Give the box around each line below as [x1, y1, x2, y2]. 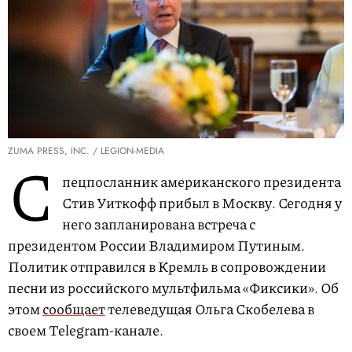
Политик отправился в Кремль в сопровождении [8, 256, 326, 277]
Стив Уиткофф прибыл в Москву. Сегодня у [62, 192, 342, 214]
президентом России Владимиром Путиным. [8, 235, 305, 256]
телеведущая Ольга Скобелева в [105, 299, 314, 320]
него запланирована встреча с [62, 214, 255, 235]
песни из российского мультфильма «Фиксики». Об [8, 277, 339, 299]
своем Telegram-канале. [8, 320, 166, 341]
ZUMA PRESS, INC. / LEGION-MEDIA [8, 144, 164, 159]
